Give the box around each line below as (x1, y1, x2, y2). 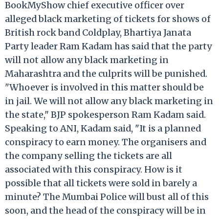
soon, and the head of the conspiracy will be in (5, 204, 206, 216)
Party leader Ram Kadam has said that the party (5, 40, 212, 52)
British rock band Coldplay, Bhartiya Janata (5, 26, 191, 38)
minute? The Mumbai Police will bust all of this (5, 191, 209, 202)
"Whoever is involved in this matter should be (5, 81, 204, 93)
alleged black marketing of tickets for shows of (5, 13, 211, 24)
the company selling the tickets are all (5, 150, 172, 161)
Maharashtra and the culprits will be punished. (5, 67, 207, 79)
